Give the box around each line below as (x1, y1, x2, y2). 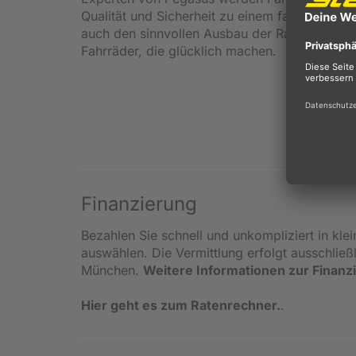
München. (81, 261, 143, 278)
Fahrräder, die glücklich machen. (81, 42, 277, 59)
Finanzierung (81, 192, 197, 215)
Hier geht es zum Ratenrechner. (81, 296, 281, 313)
